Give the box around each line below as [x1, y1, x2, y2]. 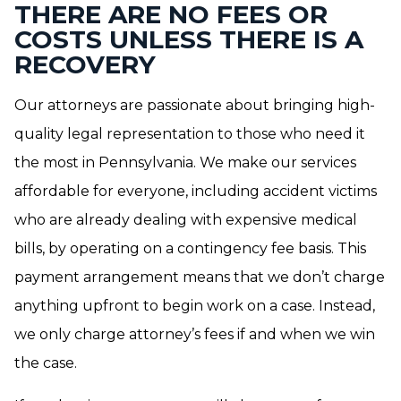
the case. [14, 354, 77, 371]
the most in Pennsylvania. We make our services [14, 154, 356, 171]
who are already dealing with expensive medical [14, 211, 357, 228]
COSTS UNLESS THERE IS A [14, 24, 363, 55]
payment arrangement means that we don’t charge [14, 269, 385, 286]
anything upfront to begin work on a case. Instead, [14, 297, 375, 314]
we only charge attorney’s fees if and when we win [14, 326, 375, 343]
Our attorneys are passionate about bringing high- [14, 97, 375, 114]
